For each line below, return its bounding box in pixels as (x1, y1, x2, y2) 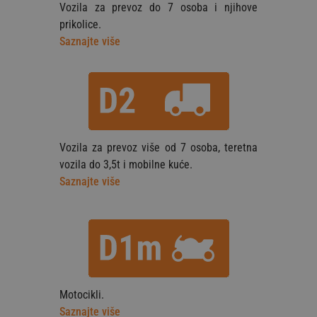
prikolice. (59, 17, 101, 31)
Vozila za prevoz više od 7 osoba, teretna (59, 140, 258, 154)
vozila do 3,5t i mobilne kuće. (59, 157, 192, 171)
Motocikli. (59, 287, 104, 301)
